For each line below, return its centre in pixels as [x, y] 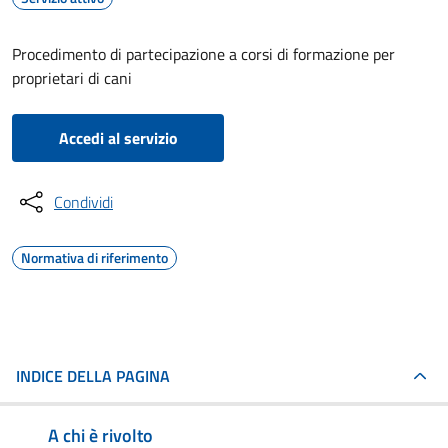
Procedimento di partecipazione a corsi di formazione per [203, 54]
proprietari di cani [72, 78]
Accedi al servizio [118, 138]
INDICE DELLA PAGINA [93, 376]
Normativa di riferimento [94, 257]
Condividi [83, 202]
